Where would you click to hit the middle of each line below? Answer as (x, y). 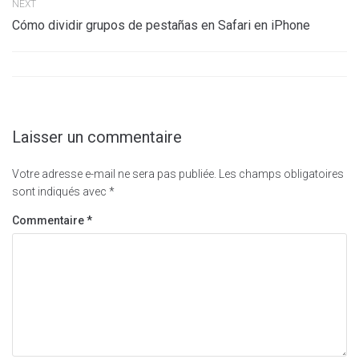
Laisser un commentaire (97, 137)
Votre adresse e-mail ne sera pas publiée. (114, 174)
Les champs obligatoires (281, 174)
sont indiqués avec (61, 192)
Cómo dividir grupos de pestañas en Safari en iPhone (161, 26)
